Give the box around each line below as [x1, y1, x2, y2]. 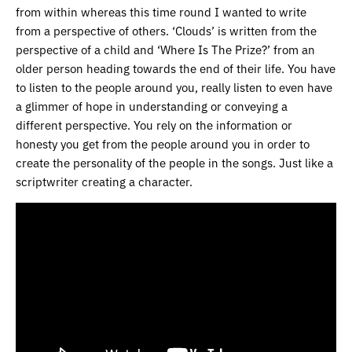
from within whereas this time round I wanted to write [16, 3, 306, 20]
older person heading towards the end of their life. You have [16, 60, 335, 77]
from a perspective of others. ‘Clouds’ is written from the [16, 22, 317, 39]
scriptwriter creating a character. [16, 173, 192, 190]
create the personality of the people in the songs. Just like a [16, 154, 333, 171]
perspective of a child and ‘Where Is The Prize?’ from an [16, 41, 315, 58]
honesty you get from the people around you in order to [16, 135, 310, 152]
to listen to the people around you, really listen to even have [16, 79, 332, 96]
